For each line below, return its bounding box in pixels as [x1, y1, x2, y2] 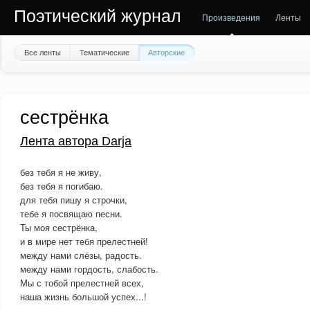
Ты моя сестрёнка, [20, 221, 98, 234]
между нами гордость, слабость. [20, 262, 158, 275]
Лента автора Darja [20, 134, 131, 148]
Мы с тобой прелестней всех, [20, 276, 144, 289]
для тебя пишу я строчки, [20, 193, 127, 206]
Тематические [80, 46, 129, 57]
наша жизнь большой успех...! [20, 290, 147, 303]
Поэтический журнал [14, 6, 181, 26]
